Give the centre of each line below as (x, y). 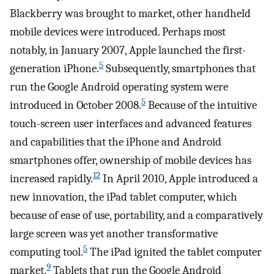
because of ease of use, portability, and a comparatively (136, 216)
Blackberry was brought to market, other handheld (130, 14)
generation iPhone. (54, 69)
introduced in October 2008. (76, 106)
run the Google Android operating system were (119, 87)
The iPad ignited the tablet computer (175, 252)
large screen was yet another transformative (114, 234)
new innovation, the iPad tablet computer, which (124, 197)
